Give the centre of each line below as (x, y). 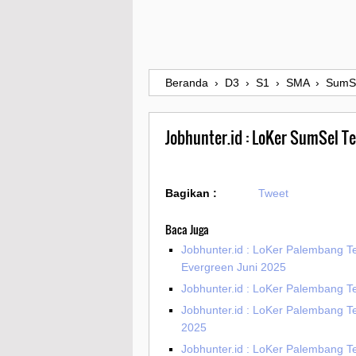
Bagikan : (191, 193)
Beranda (187, 83)
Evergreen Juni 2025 (234, 267)
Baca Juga (187, 230)
